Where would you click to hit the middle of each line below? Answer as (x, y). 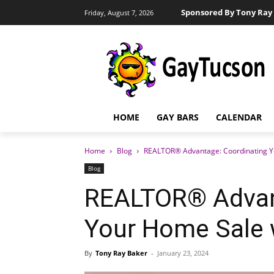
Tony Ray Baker (121, 253)
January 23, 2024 (183, 253)
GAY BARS (178, 117)
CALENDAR (239, 117)
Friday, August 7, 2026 (119, 12)
